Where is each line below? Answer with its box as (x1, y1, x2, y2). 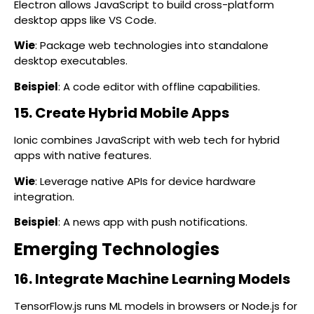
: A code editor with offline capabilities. (58, 78, 260, 94)
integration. (14, 189, 74, 204)
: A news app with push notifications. (58, 214, 247, 229)
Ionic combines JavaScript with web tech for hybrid (14, 132, 280, 148)
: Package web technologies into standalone (35, 38, 268, 53)
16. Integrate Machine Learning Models (14, 269, 290, 289)
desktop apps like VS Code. (14, 13, 156, 28)
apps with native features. (14, 148, 151, 163)
